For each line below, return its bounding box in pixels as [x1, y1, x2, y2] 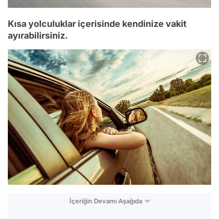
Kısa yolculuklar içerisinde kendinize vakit [8, 18, 187, 29]
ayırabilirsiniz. [8, 30, 68, 41]
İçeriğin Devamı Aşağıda [69, 197, 142, 205]
